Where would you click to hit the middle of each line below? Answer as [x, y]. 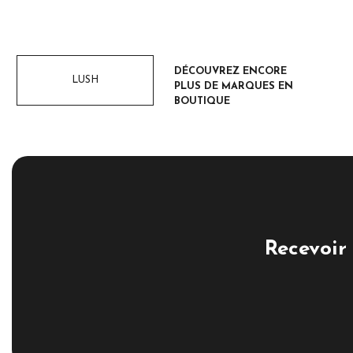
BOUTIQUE [202, 101]
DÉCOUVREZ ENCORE [230, 71]
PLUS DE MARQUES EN [233, 86]
